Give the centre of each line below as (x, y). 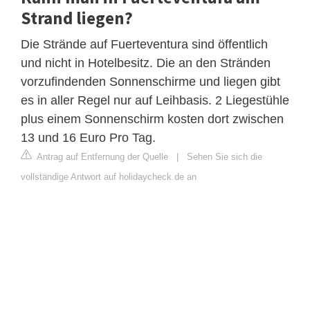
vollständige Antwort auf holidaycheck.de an (109, 176)
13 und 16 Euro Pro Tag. (88, 137)
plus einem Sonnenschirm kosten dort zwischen (152, 119)
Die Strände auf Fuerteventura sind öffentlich (144, 44)
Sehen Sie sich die (225, 156)
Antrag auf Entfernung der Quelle (101, 156)
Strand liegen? (77, 18)
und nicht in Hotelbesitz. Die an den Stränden (146, 63)
